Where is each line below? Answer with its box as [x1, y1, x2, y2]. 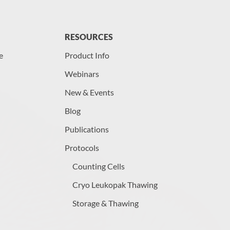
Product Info [65, 50, 109, 60]
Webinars [65, 69, 99, 79]
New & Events [65, 87, 114, 97]
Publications [65, 124, 109, 134]
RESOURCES [65, 32, 113, 42]
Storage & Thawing [72, 198, 139, 208]
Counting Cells [72, 161, 125, 171]
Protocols [65, 143, 99, 152]
